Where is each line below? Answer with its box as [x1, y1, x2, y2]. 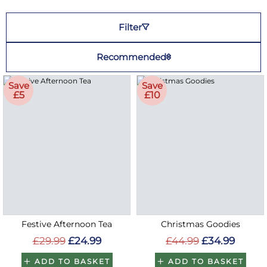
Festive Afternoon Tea [21, 218, 112, 229]
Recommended [96, 51, 166, 63]
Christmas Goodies [160, 218, 240, 229]
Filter [118, 21, 142, 33]
